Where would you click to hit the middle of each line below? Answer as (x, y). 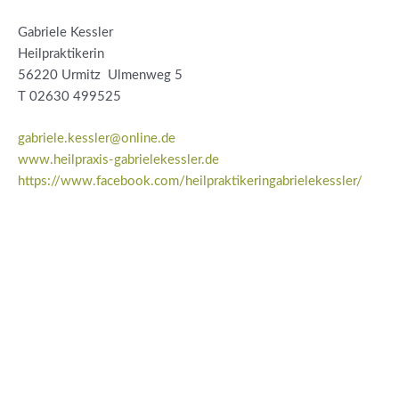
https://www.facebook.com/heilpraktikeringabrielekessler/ (190, 181)
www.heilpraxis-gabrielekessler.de (118, 159)
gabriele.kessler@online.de (97, 138)
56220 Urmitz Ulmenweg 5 (100, 75)
